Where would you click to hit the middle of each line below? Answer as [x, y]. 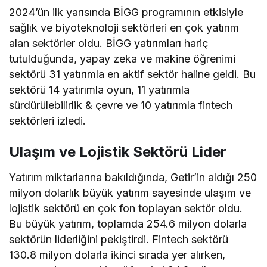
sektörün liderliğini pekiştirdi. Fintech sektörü [119, 239]
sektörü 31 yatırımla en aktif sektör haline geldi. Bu [133, 74]
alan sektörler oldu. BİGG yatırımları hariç [109, 43]
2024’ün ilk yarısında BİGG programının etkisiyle [126, 12]
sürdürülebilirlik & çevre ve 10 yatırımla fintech [121, 105]
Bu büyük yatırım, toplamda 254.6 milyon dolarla [128, 223]
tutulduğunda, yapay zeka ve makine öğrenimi [122, 58]
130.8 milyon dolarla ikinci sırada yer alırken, [117, 254]
